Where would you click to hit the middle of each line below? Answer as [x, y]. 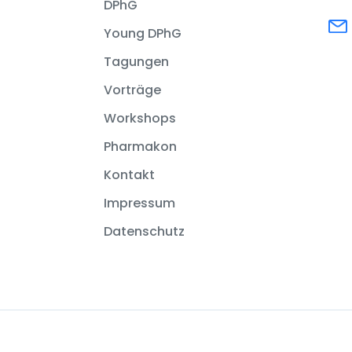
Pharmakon [140, 146]
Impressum [139, 203]
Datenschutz [144, 231]
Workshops [140, 118]
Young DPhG [143, 33]
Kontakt [129, 174]
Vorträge [132, 90]
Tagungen [136, 61]
